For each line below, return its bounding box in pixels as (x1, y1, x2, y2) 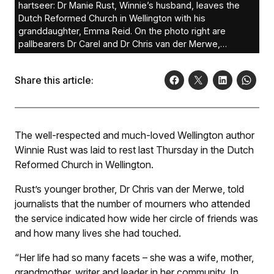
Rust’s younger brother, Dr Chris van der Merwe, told (15, 182, 244, 195)
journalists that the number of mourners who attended (15, 197, 250, 210)
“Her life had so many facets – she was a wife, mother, (15, 251, 254, 264)
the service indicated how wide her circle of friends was (15, 212, 258, 224)
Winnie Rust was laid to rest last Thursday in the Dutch (15, 143, 254, 156)
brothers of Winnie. (18, 51, 97, 62)
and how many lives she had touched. (15, 226, 181, 239)
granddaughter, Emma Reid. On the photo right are (18, 25, 226, 36)
